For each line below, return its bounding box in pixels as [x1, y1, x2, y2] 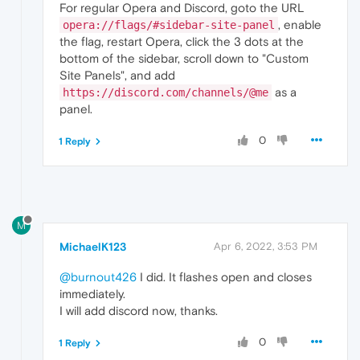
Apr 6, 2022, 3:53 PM [214, 240, 317, 253]
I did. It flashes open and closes [137, 270, 312, 284]
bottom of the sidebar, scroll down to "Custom [59, 51, 309, 66]
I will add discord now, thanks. [59, 304, 218, 318]
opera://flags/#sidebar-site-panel [63, 18, 275, 32]
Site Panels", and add [59, 68, 175, 83]
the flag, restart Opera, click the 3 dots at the [59, 35, 304, 49]
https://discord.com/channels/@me [63, 86, 268, 100]
